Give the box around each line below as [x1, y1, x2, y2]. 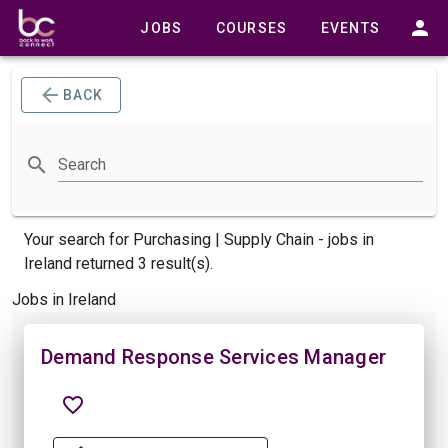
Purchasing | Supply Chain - [133, 230, 328, 249]
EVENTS [320, 20, 380, 36]
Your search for [24, 230, 133, 249]
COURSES [215, 20, 288, 36]
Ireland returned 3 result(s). [24, 254, 213, 273]
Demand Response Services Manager [41, 345, 386, 369]
